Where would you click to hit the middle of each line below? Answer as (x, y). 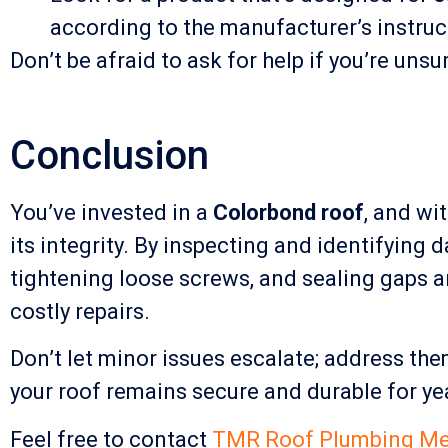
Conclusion (109, 155)
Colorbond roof (288, 212)
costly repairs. (80, 311)
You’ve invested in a (111, 212)
